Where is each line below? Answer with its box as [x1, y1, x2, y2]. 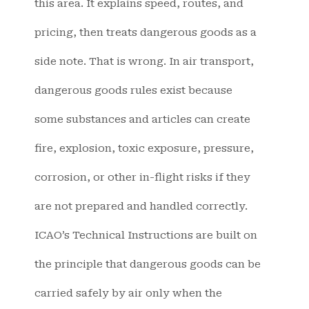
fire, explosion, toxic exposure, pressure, [34, 142, 254, 155]
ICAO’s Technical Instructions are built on [34, 229, 257, 242]
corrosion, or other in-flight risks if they [34, 171, 250, 184]
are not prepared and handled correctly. [34, 200, 248, 213]
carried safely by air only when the [34, 287, 222, 300]
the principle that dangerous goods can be [34, 258, 261, 271]
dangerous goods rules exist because [34, 84, 232, 97]
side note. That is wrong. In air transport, [34, 55, 254, 68]
